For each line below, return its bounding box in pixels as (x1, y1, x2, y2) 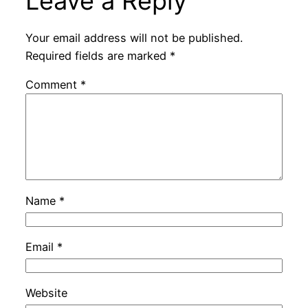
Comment (25, 78, 80, 92)
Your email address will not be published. (25, 31, 243, 45)
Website (25, 286, 67, 300)
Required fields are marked (25, 49, 170, 63)
